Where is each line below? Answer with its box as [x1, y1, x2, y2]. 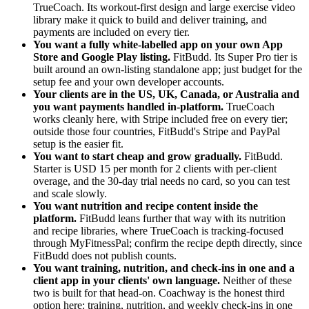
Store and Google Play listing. [33, 51, 170, 63]
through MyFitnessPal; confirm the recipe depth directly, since [33, 237, 302, 250]
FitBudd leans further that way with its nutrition [77, 212, 286, 225]
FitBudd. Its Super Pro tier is [170, 51, 297, 63]
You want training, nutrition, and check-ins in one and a [33, 262, 295, 275]
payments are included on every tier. [33, 26, 190, 39]
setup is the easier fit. [33, 138, 123, 150]
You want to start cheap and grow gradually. [33, 150, 241, 163]
